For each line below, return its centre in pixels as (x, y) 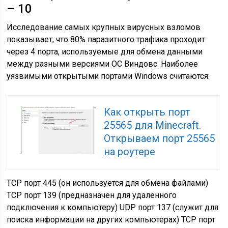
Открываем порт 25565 (160, 138)
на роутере (130, 151)
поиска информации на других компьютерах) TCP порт (111, 219)
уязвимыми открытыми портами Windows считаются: (108, 76)
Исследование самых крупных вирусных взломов (104, 27)
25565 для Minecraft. (153, 125)
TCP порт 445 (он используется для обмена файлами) (108, 183)
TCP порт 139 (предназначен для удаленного (92, 195)
